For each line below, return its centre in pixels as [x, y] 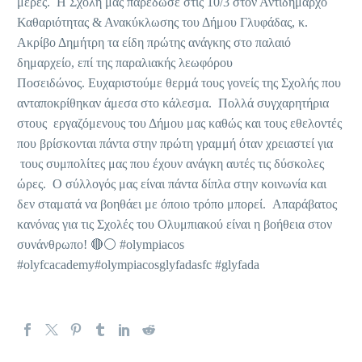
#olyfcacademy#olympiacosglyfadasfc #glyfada [138, 265]
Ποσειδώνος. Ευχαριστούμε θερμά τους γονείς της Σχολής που [179, 83]
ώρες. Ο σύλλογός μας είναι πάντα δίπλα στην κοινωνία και [172, 184]
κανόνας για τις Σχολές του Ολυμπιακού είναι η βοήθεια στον [175, 224]
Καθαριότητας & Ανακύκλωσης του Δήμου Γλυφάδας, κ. [162, 22]
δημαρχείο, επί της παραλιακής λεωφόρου [125, 63]
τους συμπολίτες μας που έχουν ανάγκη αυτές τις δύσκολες [170, 164]
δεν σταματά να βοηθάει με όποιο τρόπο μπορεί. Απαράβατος [177, 204]
